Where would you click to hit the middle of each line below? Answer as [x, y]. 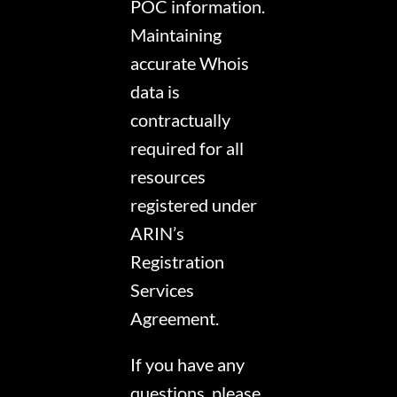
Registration [178, 262]
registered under [194, 205]
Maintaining [176, 35]
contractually [181, 120]
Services [163, 290]
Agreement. [175, 319]
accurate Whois [190, 63]
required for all [187, 148]
